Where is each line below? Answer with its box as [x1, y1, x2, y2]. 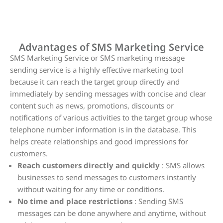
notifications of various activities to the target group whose [10, 112, 212, 124]
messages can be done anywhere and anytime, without [17, 208, 206, 220]
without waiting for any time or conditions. [17, 184, 164, 196]
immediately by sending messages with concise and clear [10, 89, 206, 100]
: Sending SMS [132, 196, 183, 208]
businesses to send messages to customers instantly [17, 172, 196, 184]
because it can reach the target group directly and [10, 77, 180, 88]
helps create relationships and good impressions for [10, 136, 188, 148]
